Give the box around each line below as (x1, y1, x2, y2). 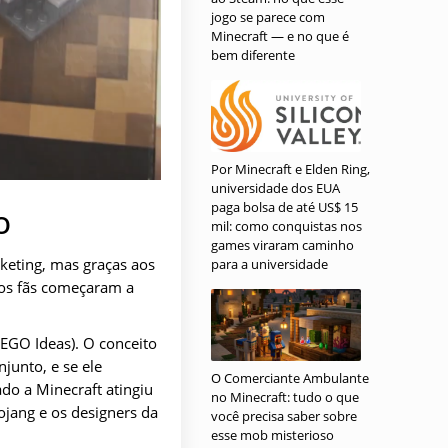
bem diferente (211, 46, 295, 64)
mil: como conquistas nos (211, 217, 362, 235)
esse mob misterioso (211, 426, 334, 444)
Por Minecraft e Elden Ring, (211, 160, 370, 178)
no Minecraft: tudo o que (211, 388, 359, 406)
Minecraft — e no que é (211, 27, 349, 45)
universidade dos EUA (211, 179, 340, 197)
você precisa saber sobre (211, 407, 357, 425)
